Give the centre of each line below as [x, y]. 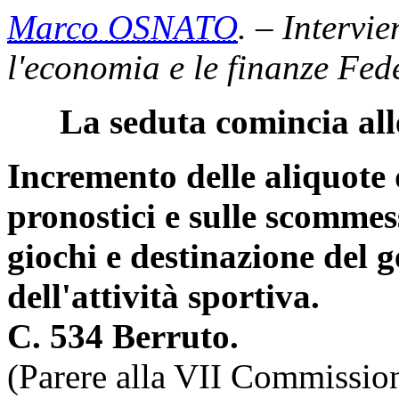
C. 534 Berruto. [123, 336]
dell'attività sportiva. [163, 296]
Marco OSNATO [122, 27]
